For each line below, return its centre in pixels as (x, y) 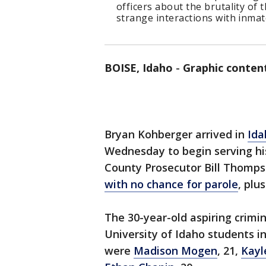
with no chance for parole (171, 184)
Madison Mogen (175, 251)
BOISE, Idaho (139, 68)
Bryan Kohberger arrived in (176, 134)
